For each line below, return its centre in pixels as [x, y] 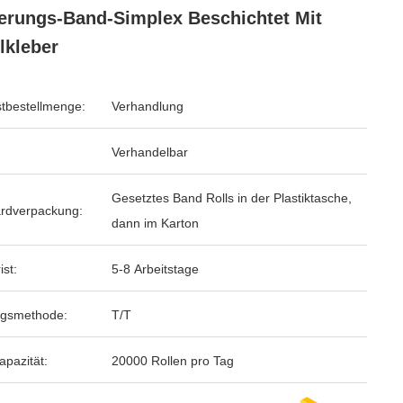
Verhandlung [148, 106]
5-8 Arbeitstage [155, 269]
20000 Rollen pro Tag [173, 361]
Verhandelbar [150, 152]
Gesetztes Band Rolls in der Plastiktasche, [232, 198]
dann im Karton [155, 223]
